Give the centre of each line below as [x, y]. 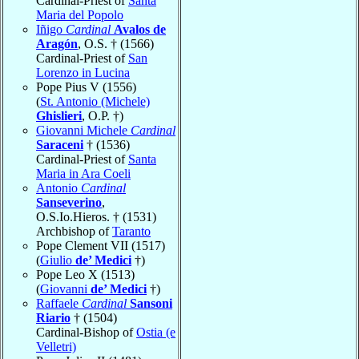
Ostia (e [156, 332]
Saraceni [60, 144]
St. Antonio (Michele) [95, 101]
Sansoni [151, 303]
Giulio [58, 260]
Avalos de [140, 29]
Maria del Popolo [80, 14]
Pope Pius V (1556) [86, 87]
